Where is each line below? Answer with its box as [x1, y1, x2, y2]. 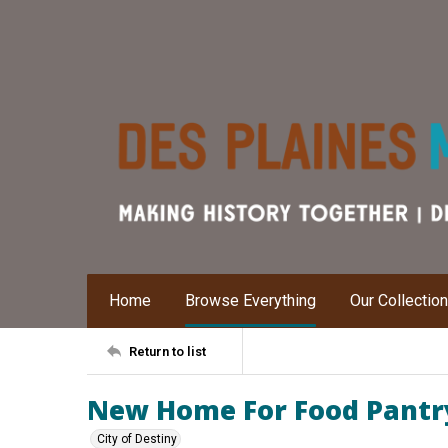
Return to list [129, 343, 206, 359]
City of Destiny [97, 432, 177, 446]
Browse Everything [185, 291, 316, 310]
